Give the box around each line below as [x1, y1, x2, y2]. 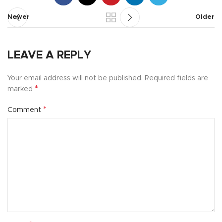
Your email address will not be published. [7, 74, 143, 82]
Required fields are [145, 74, 208, 82]
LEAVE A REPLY [7, 50, 91, 61]
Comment [7, 106, 43, 113]
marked [7, 85, 35, 93]
